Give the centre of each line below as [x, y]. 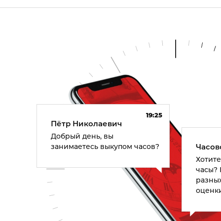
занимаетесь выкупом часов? [105, 146]
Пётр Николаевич [87, 124]
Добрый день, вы [82, 136]
